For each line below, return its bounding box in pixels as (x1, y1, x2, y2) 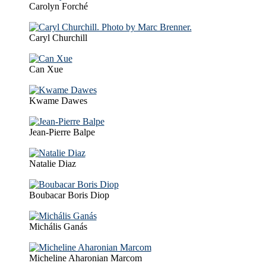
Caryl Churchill (28, 32, 87, 43)
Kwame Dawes (28, 95, 87, 106)
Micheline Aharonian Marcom (28, 252, 142, 263)
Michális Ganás (28, 221, 87, 232)
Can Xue (28, 64, 63, 74)
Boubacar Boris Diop (28, 189, 109, 200)
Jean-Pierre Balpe (28, 126, 95, 137)
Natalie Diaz (28, 158, 76, 169)
